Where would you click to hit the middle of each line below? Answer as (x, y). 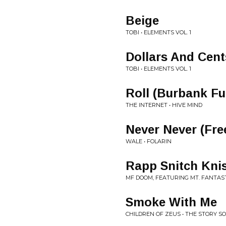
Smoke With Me (171, 202)
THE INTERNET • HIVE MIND (164, 105)
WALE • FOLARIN (149, 141)
